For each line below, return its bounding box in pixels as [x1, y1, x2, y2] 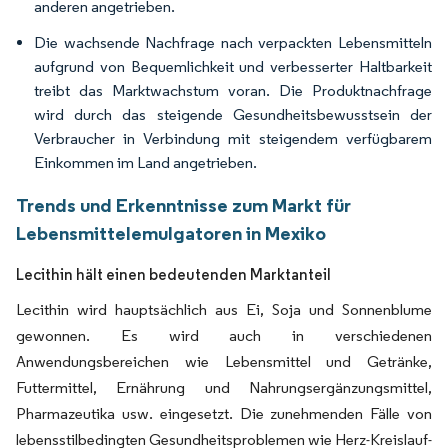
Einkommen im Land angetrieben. [34, 153, 257, 172]
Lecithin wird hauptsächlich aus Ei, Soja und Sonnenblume [16, 300, 432, 319]
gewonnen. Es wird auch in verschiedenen [16, 326, 432, 345]
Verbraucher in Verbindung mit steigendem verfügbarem [34, 129, 432, 148]
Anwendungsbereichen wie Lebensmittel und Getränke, [16, 352, 432, 371]
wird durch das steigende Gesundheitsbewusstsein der [34, 105, 432, 124]
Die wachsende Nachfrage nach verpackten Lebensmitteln [34, 33, 432, 52]
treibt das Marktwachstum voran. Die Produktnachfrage [34, 81, 432, 100]
